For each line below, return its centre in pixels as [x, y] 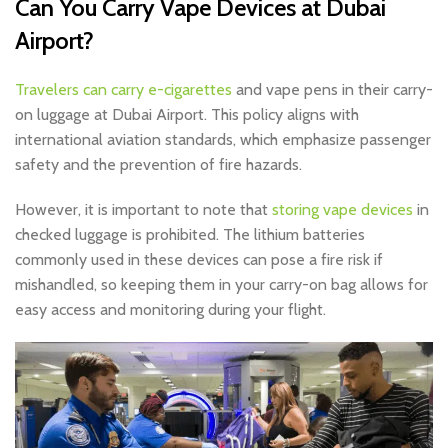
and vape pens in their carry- [332, 90]
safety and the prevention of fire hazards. [158, 165]
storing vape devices [342, 210]
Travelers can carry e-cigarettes [123, 90]
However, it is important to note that [143, 210]
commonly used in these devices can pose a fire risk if [199, 260]
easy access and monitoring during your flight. [170, 310]
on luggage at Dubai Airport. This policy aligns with [187, 115]
